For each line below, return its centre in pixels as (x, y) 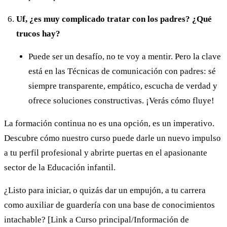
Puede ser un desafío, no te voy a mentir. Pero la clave (125, 57)
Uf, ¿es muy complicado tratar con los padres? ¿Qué (114, 19)
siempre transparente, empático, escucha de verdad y (123, 86)
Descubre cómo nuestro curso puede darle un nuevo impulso (112, 138)
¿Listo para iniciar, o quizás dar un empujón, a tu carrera (105, 191)
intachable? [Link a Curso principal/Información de (97, 220)
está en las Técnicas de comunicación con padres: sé (122, 71)
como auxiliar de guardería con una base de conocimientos (109, 205)
